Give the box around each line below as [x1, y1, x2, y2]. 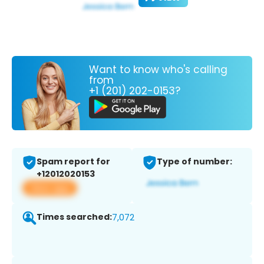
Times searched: [37, 211, 112, 223]
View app [29, 181, 70, 194]
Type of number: [157, 156, 232, 168]
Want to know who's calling [89, 62, 227, 77]
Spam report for [37, 156, 110, 168]
